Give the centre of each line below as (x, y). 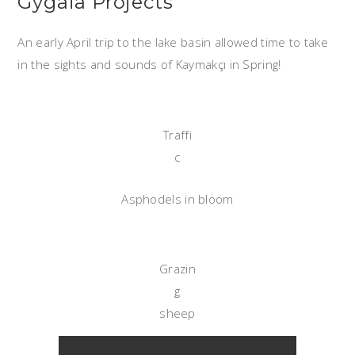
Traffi (177, 134)
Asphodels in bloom (177, 198)
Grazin (177, 269)
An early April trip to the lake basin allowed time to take (173, 42)
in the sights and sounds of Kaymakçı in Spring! (149, 65)
